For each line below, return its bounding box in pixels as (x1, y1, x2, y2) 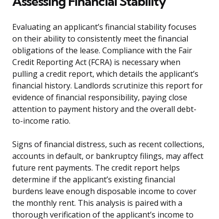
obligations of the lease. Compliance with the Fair (12, 45, 192, 56)
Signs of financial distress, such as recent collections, (12, 139, 204, 150)
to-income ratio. (12, 115, 70, 127)
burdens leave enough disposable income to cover (12, 186, 197, 197)
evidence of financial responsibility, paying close (12, 92, 187, 103)
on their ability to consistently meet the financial (12, 33, 188, 44)
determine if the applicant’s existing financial (12, 174, 175, 185)
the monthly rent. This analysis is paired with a (12, 197, 182, 209)
